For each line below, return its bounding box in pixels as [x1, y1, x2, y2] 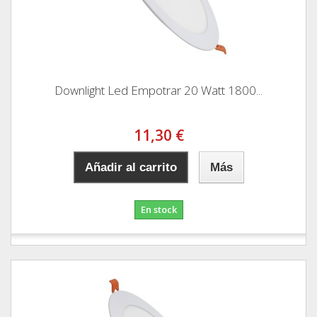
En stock [140, 202, 177, 216]
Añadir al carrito [84, 160, 177, 174]
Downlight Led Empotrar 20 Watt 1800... [54, 81, 263, 98]
